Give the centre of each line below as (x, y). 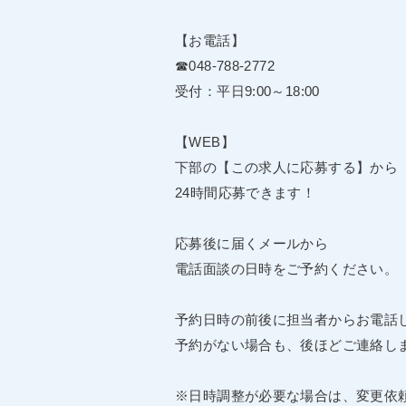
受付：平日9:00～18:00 (247, 91)
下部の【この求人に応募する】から (286, 167)
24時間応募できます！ (246, 193)
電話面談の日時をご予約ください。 (286, 269)
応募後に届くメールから (252, 243)
